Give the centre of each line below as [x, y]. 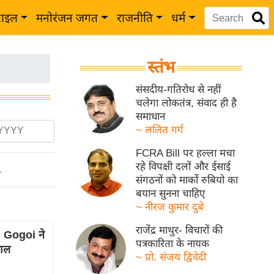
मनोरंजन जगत [67, 18]
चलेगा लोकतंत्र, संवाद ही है [187, 103]
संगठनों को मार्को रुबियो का [187, 180]
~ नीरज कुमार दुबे [170, 207]
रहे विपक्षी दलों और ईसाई [183, 167]
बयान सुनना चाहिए [171, 194]
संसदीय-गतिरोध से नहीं [179, 90]
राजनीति [135, 18]
